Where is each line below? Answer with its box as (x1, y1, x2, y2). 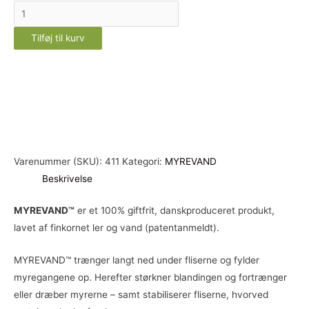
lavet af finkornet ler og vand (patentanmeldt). (14, 221, 219, 233)
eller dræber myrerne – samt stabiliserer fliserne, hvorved (14, 288, 268, 300)
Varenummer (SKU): (14, 156, 105, 168)
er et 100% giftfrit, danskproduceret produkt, (74, 204, 275, 216)
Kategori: (122, 156, 165, 168)
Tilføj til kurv (31, 32, 85, 44)
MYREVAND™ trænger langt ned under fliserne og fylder (14, 254, 259, 266)
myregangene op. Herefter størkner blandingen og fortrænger (14, 271, 287, 283)
